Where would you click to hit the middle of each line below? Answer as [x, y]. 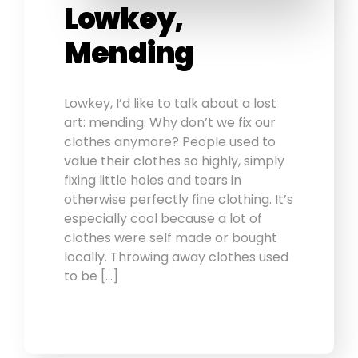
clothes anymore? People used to [170, 142]
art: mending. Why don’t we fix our [170, 123]
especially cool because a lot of [163, 219]
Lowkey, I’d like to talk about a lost [170, 104]
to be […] [91, 276]
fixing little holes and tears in [153, 181]
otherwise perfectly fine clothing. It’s [179, 200]
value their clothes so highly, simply [174, 161]
